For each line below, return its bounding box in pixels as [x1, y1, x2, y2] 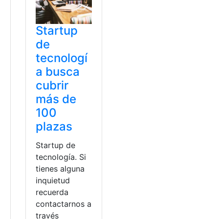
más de [36, 92, 77, 107]
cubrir [36, 78, 69, 93]
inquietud [36, 175, 70, 186]
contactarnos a [36, 199, 92, 209]
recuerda [36, 187, 69, 197]
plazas [36, 119, 73, 134]
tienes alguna [36, 164, 85, 174]
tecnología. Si [36, 152, 87, 162]
